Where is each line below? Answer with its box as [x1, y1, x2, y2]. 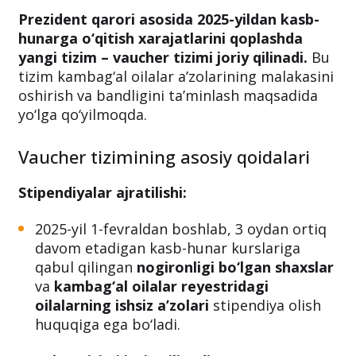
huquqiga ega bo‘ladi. [35, 314, 180, 334]
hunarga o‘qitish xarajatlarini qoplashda [18, 28, 303, 48]
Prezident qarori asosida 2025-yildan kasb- [18, 9, 319, 29]
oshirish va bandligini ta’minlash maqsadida [18, 85, 318, 105]
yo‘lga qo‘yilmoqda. [18, 104, 147, 124]
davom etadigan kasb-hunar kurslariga [35, 238, 300, 257]
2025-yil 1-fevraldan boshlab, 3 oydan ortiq [35, 219, 327, 238]
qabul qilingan [35, 257, 137, 277]
